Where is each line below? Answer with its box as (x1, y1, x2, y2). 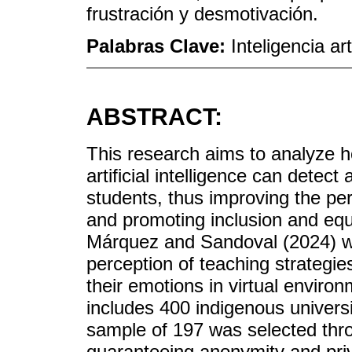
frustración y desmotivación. (86, 3, 318, 25)
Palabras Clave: (86, 35, 231, 57)
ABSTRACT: (86, 103, 222, 130)
